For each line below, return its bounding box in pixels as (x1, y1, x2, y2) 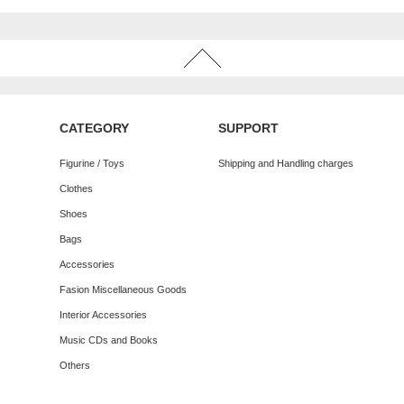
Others (60, 360, 90, 372)
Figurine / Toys (60, 158, 124, 170)
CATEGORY (60, 121, 129, 136)
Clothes (60, 183, 93, 195)
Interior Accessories (60, 309, 147, 321)
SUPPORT (218, 121, 279, 136)
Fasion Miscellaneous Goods (60, 284, 187, 296)
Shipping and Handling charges (218, 158, 353, 170)
